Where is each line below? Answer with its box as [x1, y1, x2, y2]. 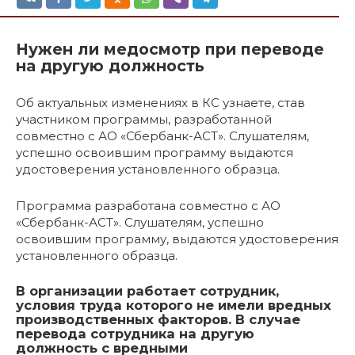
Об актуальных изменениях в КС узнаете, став [16, 95, 305, 110]
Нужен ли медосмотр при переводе [16, 40, 324, 59]
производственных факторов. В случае [16, 311, 300, 327]
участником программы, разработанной [16, 112, 272, 127]
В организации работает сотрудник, [16, 283, 279, 299]
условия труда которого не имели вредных [16, 297, 331, 313]
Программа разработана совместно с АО [16, 198, 281, 213]
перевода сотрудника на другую [16, 326, 254, 342]
